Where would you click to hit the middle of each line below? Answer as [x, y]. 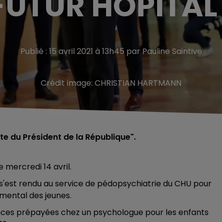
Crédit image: [68, 83]
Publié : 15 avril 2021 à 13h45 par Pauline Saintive [111, 51]
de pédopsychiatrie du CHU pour [148, 184]
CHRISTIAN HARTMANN [138, 83]
